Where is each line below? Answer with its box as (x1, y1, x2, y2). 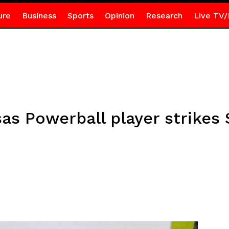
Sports (67, 11, 94, 20)
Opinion (104, 11, 134, 20)
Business (21, 11, 56, 20)
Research (145, 11, 182, 20)
